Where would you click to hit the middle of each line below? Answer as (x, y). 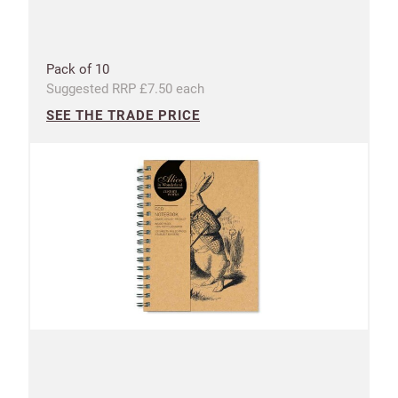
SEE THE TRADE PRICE (123, 115)
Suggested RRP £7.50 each (125, 88)
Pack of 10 (78, 69)
